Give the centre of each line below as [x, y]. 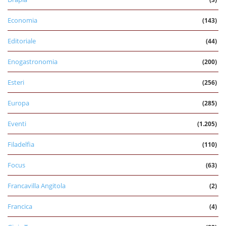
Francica [20, 206]
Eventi [17, 123]
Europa [18, 103]
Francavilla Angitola [37, 185]
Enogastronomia [33, 61]
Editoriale [22, 41]
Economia [22, 20]
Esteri [16, 82]
